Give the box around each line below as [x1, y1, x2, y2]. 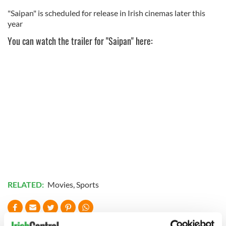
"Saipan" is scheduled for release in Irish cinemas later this [8, 8, 205, 18]
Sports [76, 180, 99, 190]
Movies [47, 180, 73, 190]
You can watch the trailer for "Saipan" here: [8, 34, 153, 48]
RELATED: [8, 180, 45, 190]
